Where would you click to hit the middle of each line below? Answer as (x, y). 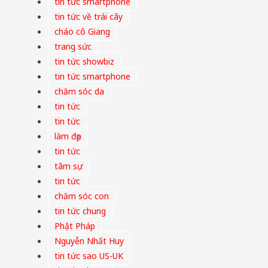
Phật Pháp (75, 226)
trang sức (73, 47)
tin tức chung (80, 211)
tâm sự (68, 166)
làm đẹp (68, 136)
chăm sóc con (82, 196)
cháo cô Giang (82, 32)
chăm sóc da (79, 92)
